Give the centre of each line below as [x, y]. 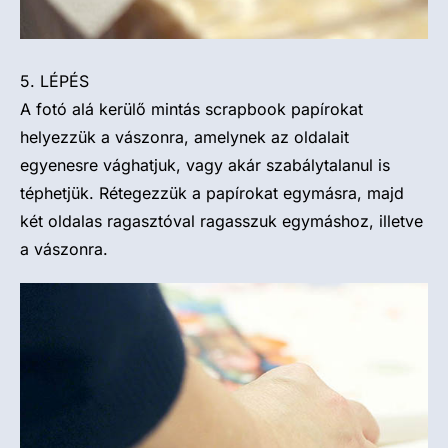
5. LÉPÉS [54, 81]
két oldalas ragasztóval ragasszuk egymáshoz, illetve [221, 221]
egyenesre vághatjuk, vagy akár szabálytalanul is [205, 165]
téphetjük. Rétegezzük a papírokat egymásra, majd [212, 193]
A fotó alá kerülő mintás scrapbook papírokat [191, 109]
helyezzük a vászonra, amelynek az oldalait [184, 137]
